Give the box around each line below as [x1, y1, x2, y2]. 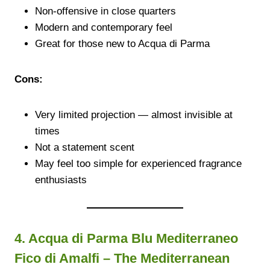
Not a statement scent [35, 141, 134, 153]
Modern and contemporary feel [35, 21, 172, 33]
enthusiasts [35, 174, 87, 186]
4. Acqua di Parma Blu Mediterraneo [14, 230, 238, 246]
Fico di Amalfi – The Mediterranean [14, 250, 230, 266]
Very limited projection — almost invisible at [35, 108, 233, 121]
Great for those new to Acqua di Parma [35, 37, 210, 49]
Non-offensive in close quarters [35, 5, 176, 17]
